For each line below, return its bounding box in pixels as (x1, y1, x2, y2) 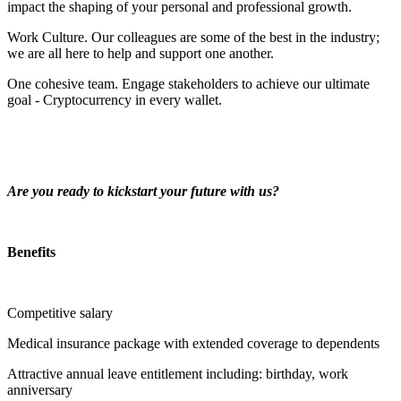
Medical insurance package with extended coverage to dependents (7, 335, 383, 351)
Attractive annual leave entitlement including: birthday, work (7, 365, 348, 381)
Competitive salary (7, 304, 116, 320)
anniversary (7, 381, 73, 397)
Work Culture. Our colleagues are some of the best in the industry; (7, 29, 380, 45)
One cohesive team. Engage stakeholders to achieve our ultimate (7, 75, 370, 91)
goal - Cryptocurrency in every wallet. (7, 91, 226, 107)
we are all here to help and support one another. (7, 45, 274, 61)
